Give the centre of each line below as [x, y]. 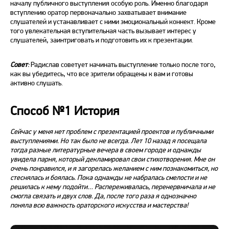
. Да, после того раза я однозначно [144, 196]
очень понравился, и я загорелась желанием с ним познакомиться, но [114, 168]
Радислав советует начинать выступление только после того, [123, 65]
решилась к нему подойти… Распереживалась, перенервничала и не [113, 187]
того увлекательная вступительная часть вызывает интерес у [103, 31]
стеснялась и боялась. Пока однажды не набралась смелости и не [109, 178]
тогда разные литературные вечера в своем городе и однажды [106, 150]
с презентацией [116, 132]
